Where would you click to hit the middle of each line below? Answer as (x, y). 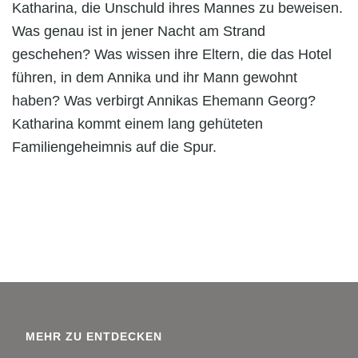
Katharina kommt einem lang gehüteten (137, 124)
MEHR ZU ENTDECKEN (94, 337)
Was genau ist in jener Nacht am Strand (139, 32)
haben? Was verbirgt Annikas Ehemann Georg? (164, 101)
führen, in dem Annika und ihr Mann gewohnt (155, 78)
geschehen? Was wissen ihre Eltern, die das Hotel (172, 55)
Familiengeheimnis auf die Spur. (114, 147)
